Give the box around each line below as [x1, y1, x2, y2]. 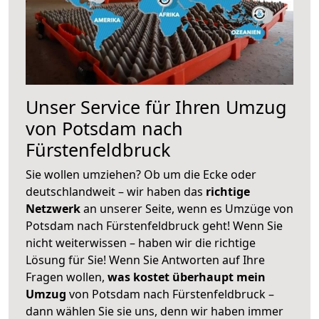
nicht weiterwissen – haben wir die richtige [26, 234, 256, 251]
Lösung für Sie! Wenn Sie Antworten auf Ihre [26, 251, 265, 268]
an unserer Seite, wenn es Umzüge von [83, 200, 293, 216]
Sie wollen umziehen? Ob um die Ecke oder [26, 166, 256, 182]
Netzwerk [26, 200, 83, 216]
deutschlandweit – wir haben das [26, 183, 206, 199]
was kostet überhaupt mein [108, 268, 266, 285]
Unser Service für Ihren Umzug [26, 94, 287, 119]
